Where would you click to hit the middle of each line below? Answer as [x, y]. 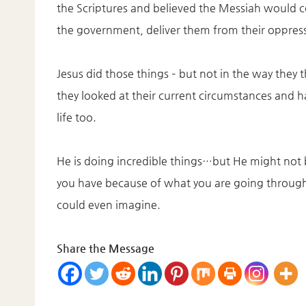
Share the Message [106, 248]
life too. [76, 117]
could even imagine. [109, 204]
